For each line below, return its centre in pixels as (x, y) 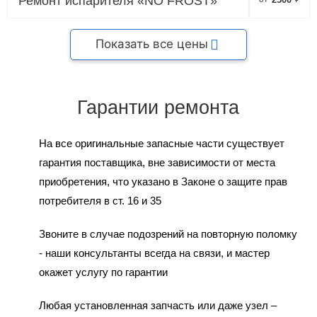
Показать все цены (152, 44)
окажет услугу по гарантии (103, 272)
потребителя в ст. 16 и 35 (100, 200)
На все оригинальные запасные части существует (161, 143)
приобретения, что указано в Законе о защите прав (163, 181)
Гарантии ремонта (158, 107)
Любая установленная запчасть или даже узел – (157, 305)
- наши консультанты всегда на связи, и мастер (154, 253)
